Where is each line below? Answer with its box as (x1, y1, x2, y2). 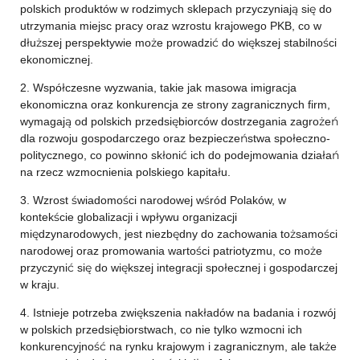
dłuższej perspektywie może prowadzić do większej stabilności (19, 35, 337, 50)
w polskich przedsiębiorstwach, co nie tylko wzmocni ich (19, 322, 302, 337)
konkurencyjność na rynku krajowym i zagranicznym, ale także (19, 339, 337, 354)
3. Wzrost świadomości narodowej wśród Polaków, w (19, 193, 286, 207)
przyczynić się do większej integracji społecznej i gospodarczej (19, 260, 337, 275)
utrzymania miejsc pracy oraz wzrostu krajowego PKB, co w (19, 18, 321, 33)
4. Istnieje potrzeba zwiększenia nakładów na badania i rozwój (19, 305, 336, 320)
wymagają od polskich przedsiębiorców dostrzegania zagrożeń (19, 114, 338, 129)
